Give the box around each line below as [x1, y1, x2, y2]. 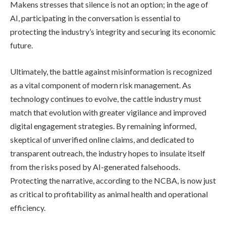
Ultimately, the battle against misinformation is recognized [10, 66, 212, 76]
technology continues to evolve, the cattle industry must [10, 93, 201, 103]
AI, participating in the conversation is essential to [10, 13, 181, 23]
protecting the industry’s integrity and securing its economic [10, 27, 216, 37]
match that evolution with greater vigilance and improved [10, 107, 206, 117]
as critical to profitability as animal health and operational [10, 189, 208, 199]
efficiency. [10, 202, 45, 212]
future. [10, 40, 33, 50]
